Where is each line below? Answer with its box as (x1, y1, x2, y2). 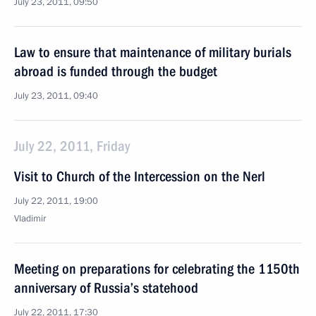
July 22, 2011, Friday (14, 138, 130, 154)
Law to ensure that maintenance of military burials (14, 44, 291, 61)
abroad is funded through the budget (14, 63, 217, 80)
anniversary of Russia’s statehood (14, 279, 198, 296)
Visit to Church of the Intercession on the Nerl (14, 168, 265, 185)
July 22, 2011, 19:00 (14, 195, 98, 207)
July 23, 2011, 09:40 (14, 90, 98, 102)
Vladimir (14, 212, 46, 225)
